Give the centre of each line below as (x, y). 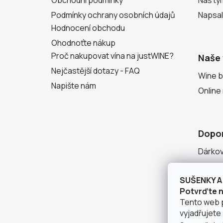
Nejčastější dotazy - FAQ (96, 70)
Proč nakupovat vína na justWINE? (112, 56)
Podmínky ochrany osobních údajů (113, 15)
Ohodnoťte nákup (83, 43)
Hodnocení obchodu (88, 28)
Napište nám (74, 85)
